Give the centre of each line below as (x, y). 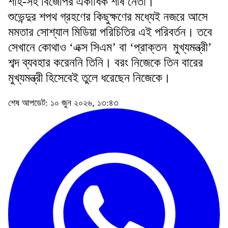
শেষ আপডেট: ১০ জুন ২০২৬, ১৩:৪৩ (63, 103)
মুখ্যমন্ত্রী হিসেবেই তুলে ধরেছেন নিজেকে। (89, 78)
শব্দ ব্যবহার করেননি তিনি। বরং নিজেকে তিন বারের (106, 62)
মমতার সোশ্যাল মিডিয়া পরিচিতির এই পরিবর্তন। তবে (110, 32)
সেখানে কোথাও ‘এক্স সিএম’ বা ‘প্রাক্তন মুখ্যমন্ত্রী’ (110, 47)
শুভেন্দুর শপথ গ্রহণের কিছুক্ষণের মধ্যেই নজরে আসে (108, 17)
